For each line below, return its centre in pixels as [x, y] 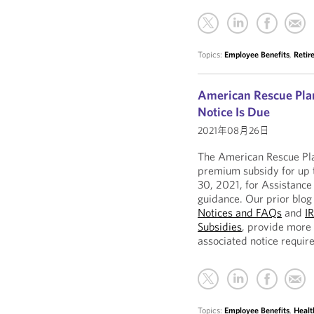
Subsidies [220, 226]
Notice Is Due [234, 112]
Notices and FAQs [240, 212]
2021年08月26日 [234, 130]
